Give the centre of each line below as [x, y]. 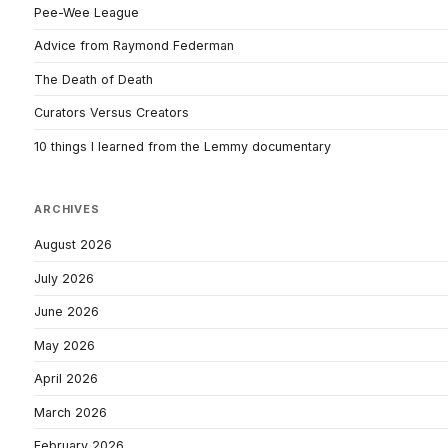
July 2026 [64, 278]
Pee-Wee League [86, 12]
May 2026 [64, 345]
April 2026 [66, 379]
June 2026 [66, 312]
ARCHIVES [67, 208]
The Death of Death [93, 79]
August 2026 [73, 245]
